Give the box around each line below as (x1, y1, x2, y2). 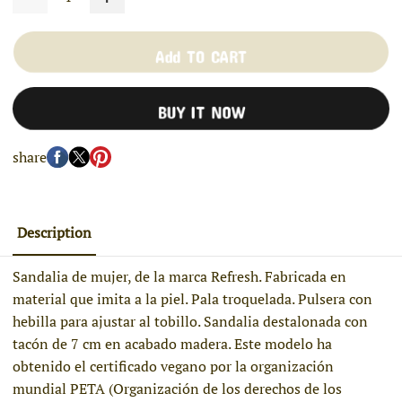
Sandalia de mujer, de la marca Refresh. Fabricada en (13, 267, 347, 287)
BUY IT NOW (157, 101, 245, 116)
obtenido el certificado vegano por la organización (13, 356, 335, 377)
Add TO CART (155, 45, 247, 59)
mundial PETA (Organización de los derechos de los (13, 379, 343, 399)
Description (17, 222, 92, 242)
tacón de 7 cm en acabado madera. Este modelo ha (13, 334, 333, 354)
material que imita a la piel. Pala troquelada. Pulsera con (13, 289, 373, 310)
